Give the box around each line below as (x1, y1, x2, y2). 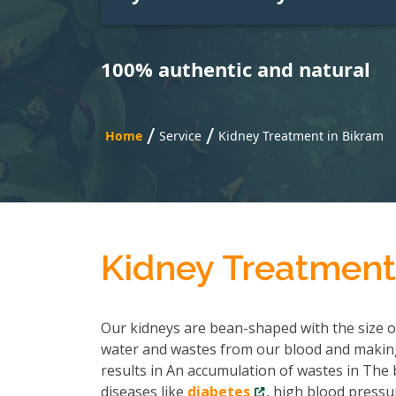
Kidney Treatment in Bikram (218, 127, 384, 144)
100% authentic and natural (101, 55, 370, 82)
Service (159, 127, 202, 144)
